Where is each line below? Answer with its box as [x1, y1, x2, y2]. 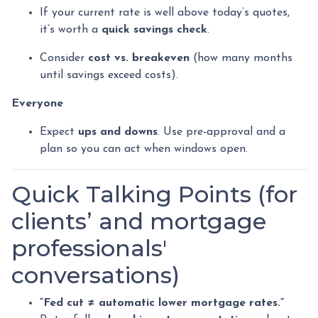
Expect [40, 126, 78, 138]
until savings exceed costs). [40, 70, 178, 81]
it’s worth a [40, 24, 102, 35]
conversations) [11, 261, 180, 289]
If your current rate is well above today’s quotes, [40, 7, 290, 18]
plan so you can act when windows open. [40, 143, 248, 155]
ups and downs [78, 126, 158, 138]
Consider [40, 53, 88, 64]
